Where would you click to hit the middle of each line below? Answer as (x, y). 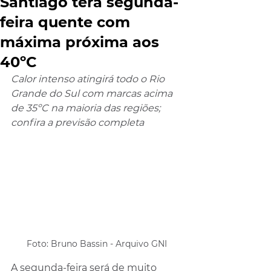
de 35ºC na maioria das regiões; (87, 108)
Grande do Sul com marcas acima (93, 93)
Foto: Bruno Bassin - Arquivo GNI (97, 243)
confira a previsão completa (79, 122)
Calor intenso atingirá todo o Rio (89, 79)
